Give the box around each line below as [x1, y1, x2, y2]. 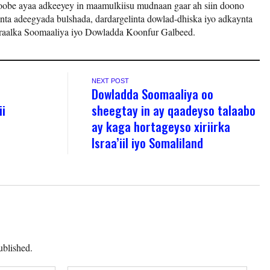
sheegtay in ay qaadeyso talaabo [92, 100, 256, 119]
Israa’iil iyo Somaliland [92, 133, 204, 152]
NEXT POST [92, 77, 130, 84]
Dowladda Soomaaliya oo [92, 84, 214, 103]
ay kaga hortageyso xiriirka [92, 116, 231, 136]
